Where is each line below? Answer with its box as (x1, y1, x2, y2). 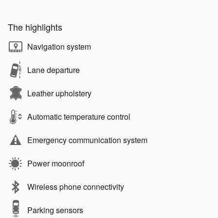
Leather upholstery (27, 87, 91, 99)
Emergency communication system (27, 134, 147, 145)
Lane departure (27, 64, 80, 75)
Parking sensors (27, 204, 83, 216)
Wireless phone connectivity (27, 181, 124, 192)
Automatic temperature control (27, 110, 130, 122)
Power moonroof (27, 157, 84, 169)
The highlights (8, 20, 62, 33)
